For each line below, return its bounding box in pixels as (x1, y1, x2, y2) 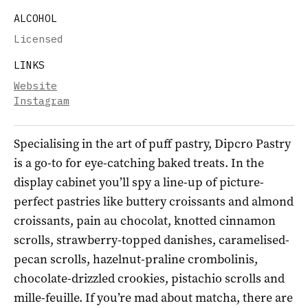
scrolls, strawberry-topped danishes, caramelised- (14, 231, 289, 248)
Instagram (14, 93, 69, 107)
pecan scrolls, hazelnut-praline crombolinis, (14, 250, 258, 267)
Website (14, 78, 57, 92)
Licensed (14, 32, 63, 45)
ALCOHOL (14, 11, 57, 25)
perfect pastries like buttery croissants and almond (14, 192, 294, 210)
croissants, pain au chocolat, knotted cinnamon (14, 212, 276, 229)
